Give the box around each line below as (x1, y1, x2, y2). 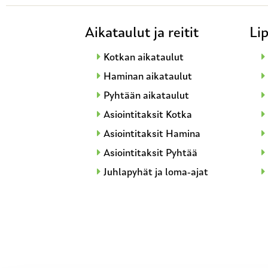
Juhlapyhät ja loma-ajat (103, 167, 208, 178)
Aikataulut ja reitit (85, 26, 199, 41)
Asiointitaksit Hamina (103, 129, 200, 139)
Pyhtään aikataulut (103, 90, 189, 101)
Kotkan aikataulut (103, 52, 184, 63)
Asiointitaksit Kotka (103, 109, 192, 120)
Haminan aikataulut (103, 71, 192, 82)
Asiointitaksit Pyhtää (103, 148, 197, 159)
